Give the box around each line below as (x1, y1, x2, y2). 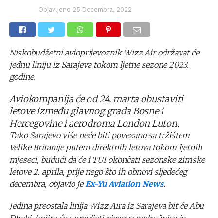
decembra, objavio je (9, 179, 85, 189)
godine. (9, 72, 36, 82)
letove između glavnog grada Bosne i (9, 105, 163, 117)
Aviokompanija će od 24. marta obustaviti (9, 93, 183, 105)
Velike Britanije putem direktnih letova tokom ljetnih (9, 142, 202, 152)
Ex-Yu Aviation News (85, 179, 163, 189)
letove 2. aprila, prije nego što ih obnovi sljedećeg (9, 166, 187, 177)
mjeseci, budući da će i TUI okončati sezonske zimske (9, 154, 205, 164)
